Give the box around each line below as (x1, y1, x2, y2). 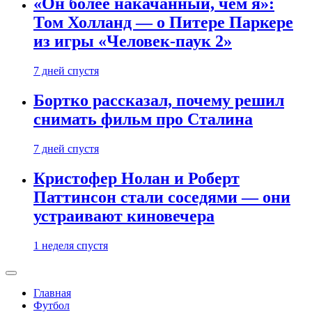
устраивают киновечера (33, 207, 214, 226)
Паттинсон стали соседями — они (33, 188, 290, 207)
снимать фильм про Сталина (33, 110, 253, 129)
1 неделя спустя (33, 240, 108, 251)
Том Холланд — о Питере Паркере (33, 13, 293, 32)
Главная (33, 287, 71, 299)
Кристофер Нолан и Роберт (33, 169, 240, 188)
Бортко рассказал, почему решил (33, 91, 284, 110)
